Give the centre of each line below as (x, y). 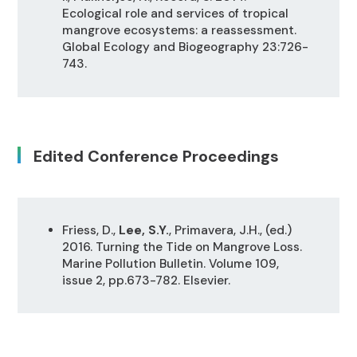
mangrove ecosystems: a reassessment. (179, 31)
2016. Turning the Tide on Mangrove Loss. (182, 247)
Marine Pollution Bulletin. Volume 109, (170, 263)
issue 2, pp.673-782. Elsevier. (146, 280)
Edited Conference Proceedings (157, 156)
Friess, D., (90, 230)
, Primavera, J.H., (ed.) (230, 230)
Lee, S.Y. (143, 230)
